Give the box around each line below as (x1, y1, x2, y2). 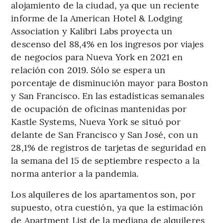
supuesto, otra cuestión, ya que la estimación (11, 200, 203, 213)
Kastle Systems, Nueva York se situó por (11, 114, 181, 127)
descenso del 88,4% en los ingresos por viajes (11, 37, 204, 50)
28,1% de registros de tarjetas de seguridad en (11, 140, 206, 153)
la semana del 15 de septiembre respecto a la (11, 153, 200, 166)
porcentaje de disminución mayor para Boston (11, 76, 208, 89)
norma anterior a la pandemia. (11, 166, 139, 179)
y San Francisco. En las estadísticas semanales (11, 89, 204, 102)
